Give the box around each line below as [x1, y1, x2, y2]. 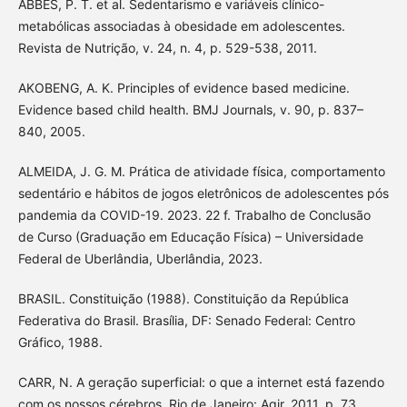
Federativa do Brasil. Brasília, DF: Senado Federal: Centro [17, 313, 355, 329]
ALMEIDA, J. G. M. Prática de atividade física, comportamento [17, 164, 385, 180]
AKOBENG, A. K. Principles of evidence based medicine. [17, 80, 350, 96]
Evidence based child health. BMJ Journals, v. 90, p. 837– [17, 102, 363, 118]
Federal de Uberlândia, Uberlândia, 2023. [17, 251, 263, 267]
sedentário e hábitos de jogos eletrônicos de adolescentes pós [17, 185, 389, 202]
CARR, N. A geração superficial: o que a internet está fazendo [17, 374, 384, 391]
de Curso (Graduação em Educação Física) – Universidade [17, 229, 363, 245]
